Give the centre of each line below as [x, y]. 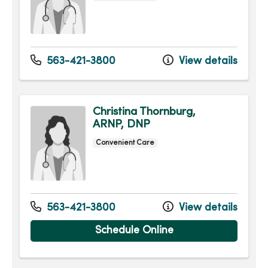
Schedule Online [134, 231]
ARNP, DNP [121, 125]
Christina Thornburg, [144, 112]
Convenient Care [125, 143]
